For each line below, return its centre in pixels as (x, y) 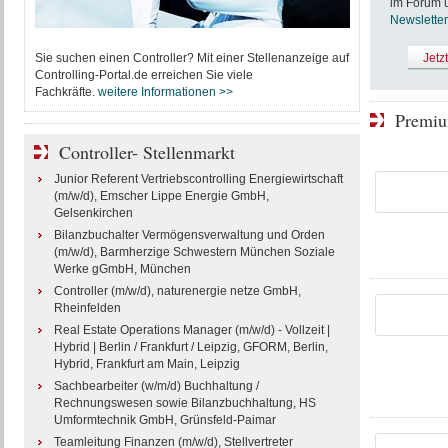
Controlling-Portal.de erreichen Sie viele (143, 75)
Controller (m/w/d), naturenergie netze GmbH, (177, 291)
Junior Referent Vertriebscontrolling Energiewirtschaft (198, 179)
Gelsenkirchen (93, 213)
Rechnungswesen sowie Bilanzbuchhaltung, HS (184, 403)
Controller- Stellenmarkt (146, 152)
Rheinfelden (87, 308)
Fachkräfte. (66, 92)
